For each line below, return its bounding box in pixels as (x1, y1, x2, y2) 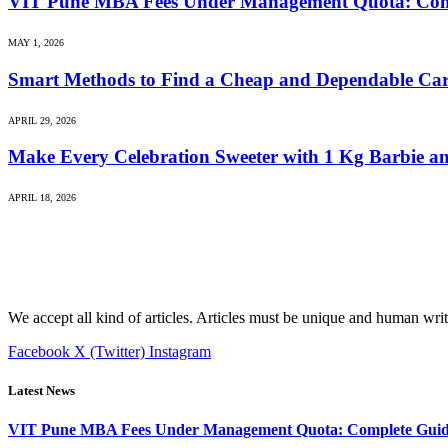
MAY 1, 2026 (8, 37, 64, 49)
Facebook (8, 343, 70, 361)
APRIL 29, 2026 (8, 114, 76, 126)
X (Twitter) (74, 343, 145, 361)
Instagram (149, 343, 211, 361)
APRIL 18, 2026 (8, 192, 76, 204)
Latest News (8, 383, 75, 399)
